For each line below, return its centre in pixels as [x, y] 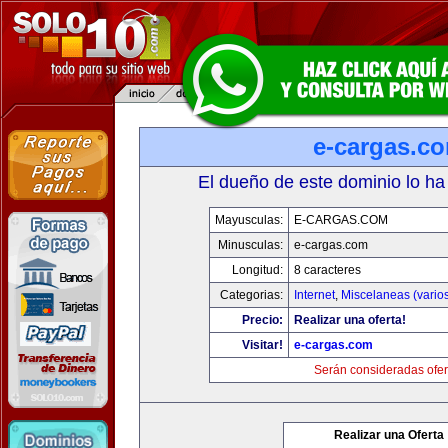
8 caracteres [327, 270]
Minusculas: [250, 245]
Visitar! [262, 345]
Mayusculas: [249, 220]
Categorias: [251, 295]
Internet [314, 295]
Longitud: [257, 270]
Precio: [262, 320]
